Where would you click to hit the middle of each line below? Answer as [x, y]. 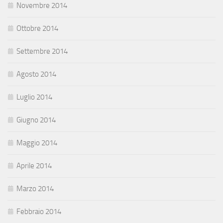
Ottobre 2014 [37, 29]
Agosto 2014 [36, 74]
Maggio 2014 [37, 143]
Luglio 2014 [34, 97]
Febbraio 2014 [39, 212]
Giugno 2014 [36, 120]
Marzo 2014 [35, 189]
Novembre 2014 [42, 6]
